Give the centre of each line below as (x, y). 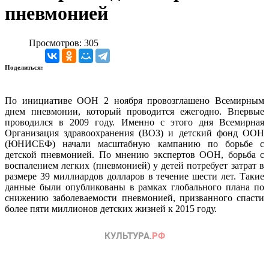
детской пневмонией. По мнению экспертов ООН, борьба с (134, 154)
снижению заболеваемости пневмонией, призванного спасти (134, 198)
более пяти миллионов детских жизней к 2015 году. (111, 208)
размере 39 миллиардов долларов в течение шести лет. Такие (134, 176)
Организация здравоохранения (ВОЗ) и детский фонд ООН (134, 133)
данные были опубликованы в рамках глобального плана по (134, 187)
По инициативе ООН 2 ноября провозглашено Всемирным (134, 100)
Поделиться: (25, 67)
